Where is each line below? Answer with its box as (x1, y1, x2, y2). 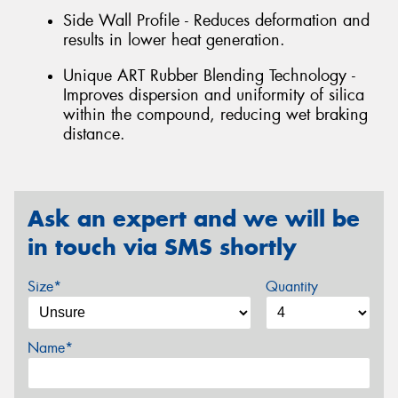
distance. (63, 123, 125, 145)
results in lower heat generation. (63, 29, 285, 51)
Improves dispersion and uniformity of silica (63, 84, 364, 106)
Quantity (265, 276, 318, 296)
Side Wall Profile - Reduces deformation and (63, 10, 370, 31)
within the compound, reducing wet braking (63, 103, 368, 125)
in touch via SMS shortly (28, 233, 297, 262)
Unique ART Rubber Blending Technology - (63, 64, 355, 86)
